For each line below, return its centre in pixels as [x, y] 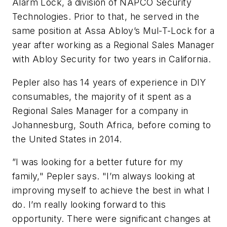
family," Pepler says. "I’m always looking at [104, 176]
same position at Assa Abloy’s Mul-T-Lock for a [113, 30]
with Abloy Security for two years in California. [112, 59]
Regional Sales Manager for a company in [100, 110]
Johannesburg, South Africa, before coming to [112, 125]
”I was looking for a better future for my [98, 162]
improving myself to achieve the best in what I [111, 191]
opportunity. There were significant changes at [112, 219]
